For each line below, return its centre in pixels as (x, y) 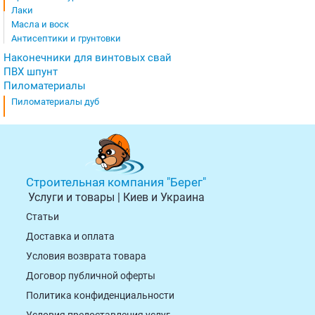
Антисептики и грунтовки (66, 38)
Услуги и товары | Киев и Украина (116, 197)
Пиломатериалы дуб (55, 102)
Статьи (43, 216)
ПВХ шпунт (31, 72)
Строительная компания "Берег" (116, 182)
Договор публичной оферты (91, 275)
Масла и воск (40, 24)
